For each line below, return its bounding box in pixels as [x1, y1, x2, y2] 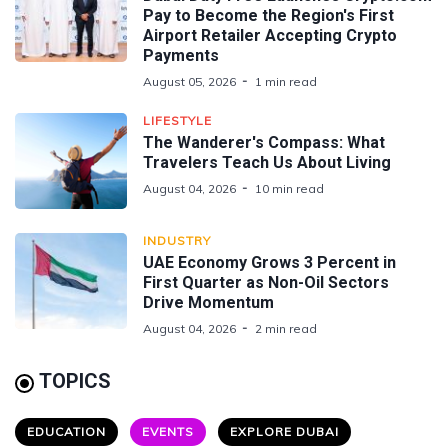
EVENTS [142, 423, 194, 439]
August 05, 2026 [143, 73, 236, 89]
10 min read [255, 180, 324, 196]
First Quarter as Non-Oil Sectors [143, 272, 389, 292]
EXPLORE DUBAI [230, 423, 339, 439]
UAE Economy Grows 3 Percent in [143, 252, 396, 272]
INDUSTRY [143, 232, 211, 248]
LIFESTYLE [143, 112, 212, 128]
